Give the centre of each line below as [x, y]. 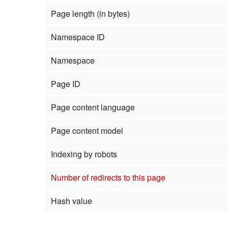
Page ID [65, 84]
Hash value [71, 201]
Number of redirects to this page [108, 178]
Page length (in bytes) [90, 14]
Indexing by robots [84, 154]
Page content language [93, 107]
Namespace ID [78, 37]
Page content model [87, 131]
